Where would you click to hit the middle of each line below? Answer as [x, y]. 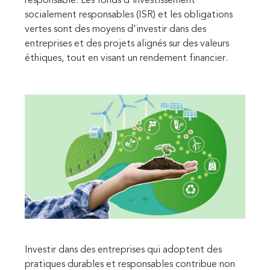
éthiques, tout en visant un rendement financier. [126, 59]
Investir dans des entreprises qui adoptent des [123, 250]
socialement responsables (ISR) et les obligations [129, 15]
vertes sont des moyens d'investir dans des [115, 30]
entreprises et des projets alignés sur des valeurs [127, 44]
